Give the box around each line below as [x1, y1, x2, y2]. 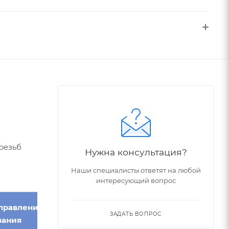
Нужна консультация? [84, 146, 187, 157]
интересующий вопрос [96, 176, 176, 185]
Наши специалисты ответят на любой [71, 166, 201, 174]
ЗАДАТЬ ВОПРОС [109, 210, 162, 217]
